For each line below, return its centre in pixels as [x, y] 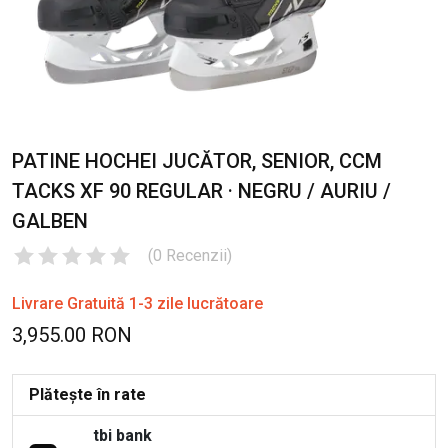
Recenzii [196, 256]
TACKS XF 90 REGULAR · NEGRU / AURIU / [201, 191]
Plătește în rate [87, 395]
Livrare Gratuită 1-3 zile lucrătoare [137, 304]
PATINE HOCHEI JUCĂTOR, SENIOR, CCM [197, 161]
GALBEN [50, 221]
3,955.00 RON [72, 335]
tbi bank [122, 436]
